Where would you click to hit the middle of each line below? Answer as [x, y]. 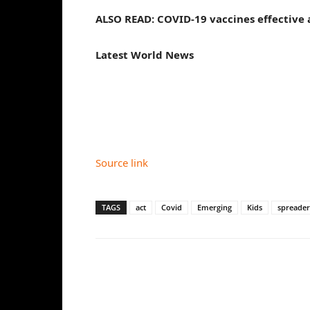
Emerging [215, 207]
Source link [122, 163]
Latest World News [145, 55]
